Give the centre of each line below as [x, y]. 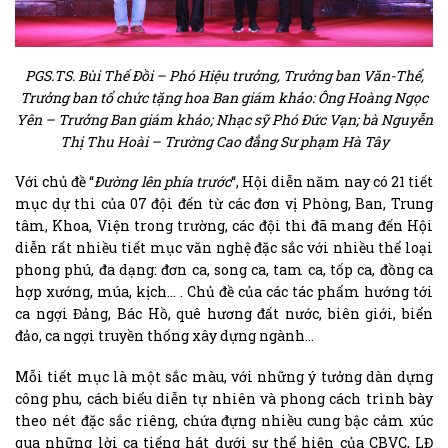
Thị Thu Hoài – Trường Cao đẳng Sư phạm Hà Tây [224, 142]
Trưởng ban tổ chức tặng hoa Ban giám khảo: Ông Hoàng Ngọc [224, 98]
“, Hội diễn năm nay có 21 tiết [332, 182]
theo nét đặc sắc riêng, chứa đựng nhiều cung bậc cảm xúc [224, 420]
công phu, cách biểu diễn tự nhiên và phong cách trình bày [224, 398]
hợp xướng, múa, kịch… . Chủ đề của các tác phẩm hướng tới [224, 292]
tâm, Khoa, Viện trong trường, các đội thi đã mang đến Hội [224, 226]
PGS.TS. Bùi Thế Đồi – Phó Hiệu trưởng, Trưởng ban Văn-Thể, [224, 76]
